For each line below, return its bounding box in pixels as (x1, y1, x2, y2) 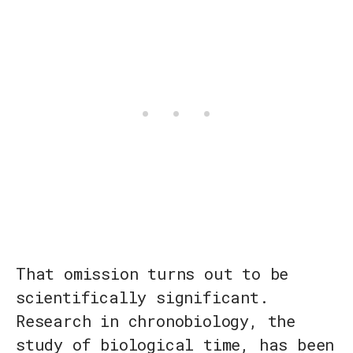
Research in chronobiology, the (16, 310, 295, 332)
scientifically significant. (16, 287, 269, 308)
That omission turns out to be (16, 263, 289, 284)
